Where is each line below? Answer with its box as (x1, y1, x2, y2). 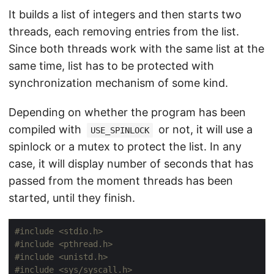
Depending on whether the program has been (9, 106, 246, 119)
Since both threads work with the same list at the (9, 42, 264, 55)
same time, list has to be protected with (9, 59, 214, 72)
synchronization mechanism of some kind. (9, 76, 228, 89)
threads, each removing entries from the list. (9, 25, 239, 38)
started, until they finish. (9, 191, 135, 204)
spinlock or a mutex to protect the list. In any (9, 140, 242, 153)
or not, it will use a (155, 123, 253, 136)
